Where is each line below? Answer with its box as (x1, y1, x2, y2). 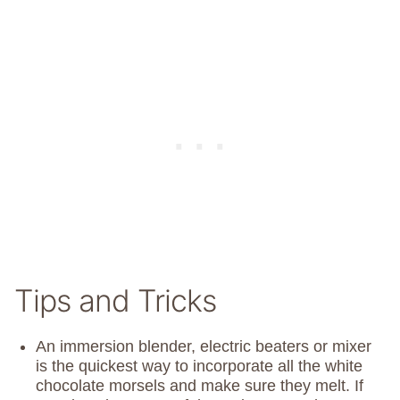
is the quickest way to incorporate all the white (36, 357, 362, 376)
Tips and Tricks (14, 282, 216, 320)
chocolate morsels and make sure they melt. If (36, 377, 363, 396)
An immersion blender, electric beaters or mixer (36, 337, 371, 356)
